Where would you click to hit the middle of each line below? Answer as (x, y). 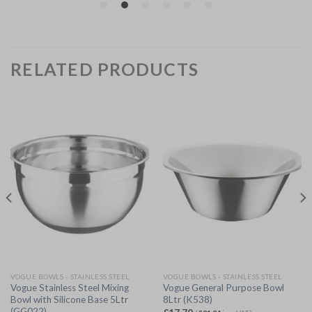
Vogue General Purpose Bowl (223, 288)
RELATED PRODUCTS (104, 69)
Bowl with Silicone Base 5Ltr (69, 300)
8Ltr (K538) (187, 300)
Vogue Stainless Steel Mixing (69, 288)
